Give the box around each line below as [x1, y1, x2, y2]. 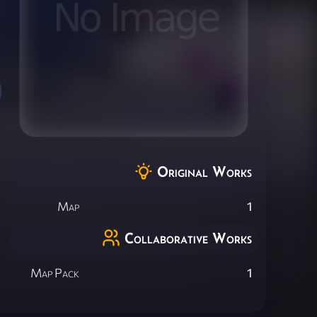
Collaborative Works [125, 229, 252, 246]
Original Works [157, 163, 252, 180]
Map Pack [30, 265, 80, 281]
